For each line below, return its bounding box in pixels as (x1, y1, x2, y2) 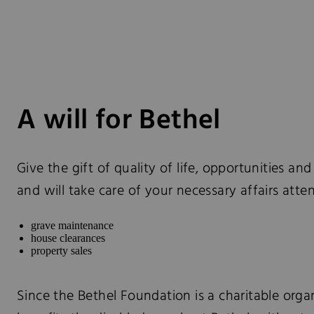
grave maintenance (31, 219, 114, 231)
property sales (31, 245, 92, 257)
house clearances (31, 232, 105, 244)
